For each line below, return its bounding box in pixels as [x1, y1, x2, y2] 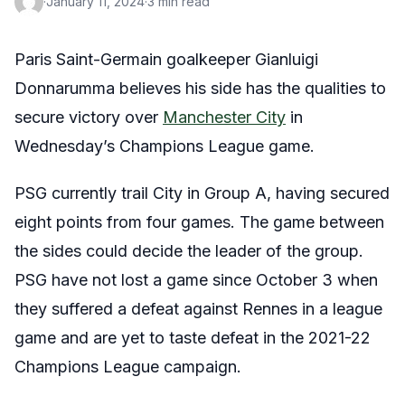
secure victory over [14, 108, 163, 127]
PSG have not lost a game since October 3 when [14, 270, 378, 289]
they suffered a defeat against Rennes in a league [14, 299, 382, 318]
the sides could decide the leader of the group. [14, 241, 363, 260]
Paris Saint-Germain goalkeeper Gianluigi [14, 50, 318, 69]
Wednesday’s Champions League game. [14, 137, 315, 155]
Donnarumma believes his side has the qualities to [14, 79, 386, 98]
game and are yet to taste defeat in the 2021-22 [14, 328, 371, 347]
